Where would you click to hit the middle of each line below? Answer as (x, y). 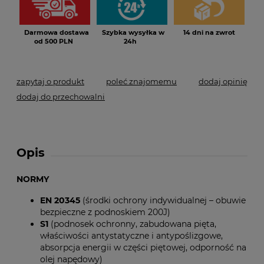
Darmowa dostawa (56, 32)
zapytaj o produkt (50, 81)
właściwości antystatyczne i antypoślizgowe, (131, 236)
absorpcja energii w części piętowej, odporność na (143, 247)
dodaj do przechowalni (61, 97)
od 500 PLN (53, 41)
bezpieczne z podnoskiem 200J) (105, 212)
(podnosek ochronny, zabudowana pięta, (133, 224)
